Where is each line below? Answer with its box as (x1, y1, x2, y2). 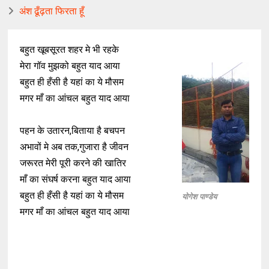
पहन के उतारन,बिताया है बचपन (20, 125, 125, 136)
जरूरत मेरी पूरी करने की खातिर (20, 157, 127, 169)
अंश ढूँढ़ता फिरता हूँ (19, 5, 85, 17)
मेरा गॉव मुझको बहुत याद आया (20, 60, 121, 71)
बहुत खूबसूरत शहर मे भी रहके (20, 44, 119, 55)
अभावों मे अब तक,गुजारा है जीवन (20, 141, 129, 153)
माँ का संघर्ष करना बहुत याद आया (20, 174, 131, 185)
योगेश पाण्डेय (181, 192, 217, 201)
